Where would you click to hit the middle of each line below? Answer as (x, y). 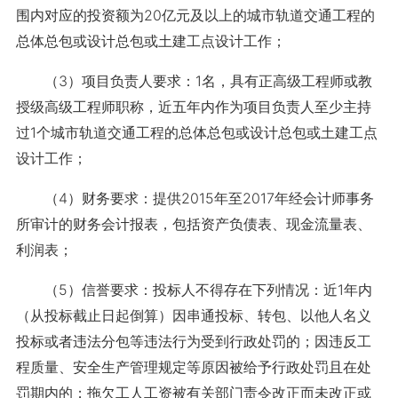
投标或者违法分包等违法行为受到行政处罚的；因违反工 (193, 341)
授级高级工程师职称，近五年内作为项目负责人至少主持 (193, 107)
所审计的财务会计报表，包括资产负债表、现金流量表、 (193, 224)
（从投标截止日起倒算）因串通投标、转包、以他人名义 (193, 315)
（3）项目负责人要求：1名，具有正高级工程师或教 (194, 81)
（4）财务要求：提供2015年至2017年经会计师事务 (195, 198)
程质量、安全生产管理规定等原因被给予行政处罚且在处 (193, 367)
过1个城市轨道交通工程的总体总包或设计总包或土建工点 (196, 132)
